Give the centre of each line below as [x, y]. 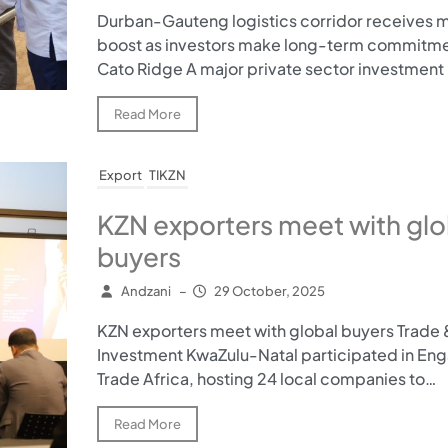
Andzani [145, 291]
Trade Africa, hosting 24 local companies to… [266, 379]
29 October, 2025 [269, 291]
